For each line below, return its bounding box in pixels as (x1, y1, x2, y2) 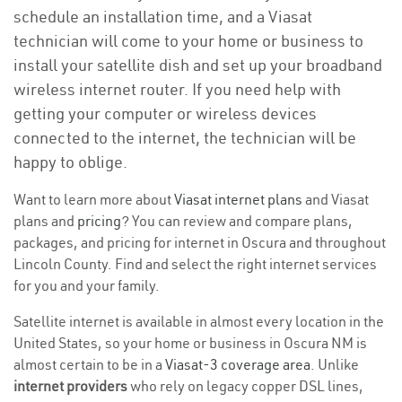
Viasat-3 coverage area (165, 355, 310, 373)
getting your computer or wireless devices (13, 103, 317, 124)
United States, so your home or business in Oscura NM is (13, 334, 367, 352)
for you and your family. (13, 276, 160, 294)
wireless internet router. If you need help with (13, 79, 341, 100)
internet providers (13, 377, 127, 395)
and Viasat (302, 190, 369, 208)
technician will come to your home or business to (13, 31, 363, 51)
